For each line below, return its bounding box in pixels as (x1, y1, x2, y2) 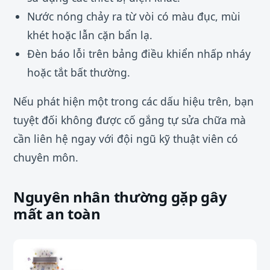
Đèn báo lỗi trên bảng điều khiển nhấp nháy (27, 46, 251, 61)
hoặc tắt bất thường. (27, 64, 130, 80)
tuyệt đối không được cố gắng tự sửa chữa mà (13, 113, 246, 128)
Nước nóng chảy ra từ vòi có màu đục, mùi (27, 8, 240, 24)
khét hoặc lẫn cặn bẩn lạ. (27, 27, 152, 42)
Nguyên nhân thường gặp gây (13, 187, 227, 207)
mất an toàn (13, 204, 101, 224)
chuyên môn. (13, 150, 78, 165)
